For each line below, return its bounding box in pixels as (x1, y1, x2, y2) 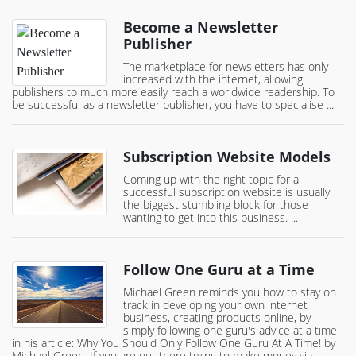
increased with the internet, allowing (123, 72, 303, 87)
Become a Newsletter (123, 17, 278, 37)
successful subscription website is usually (123, 184, 330, 200)
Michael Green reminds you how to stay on (123, 284, 336, 300)
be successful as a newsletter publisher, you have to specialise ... (12, 97, 334, 113)
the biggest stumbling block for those (123, 197, 308, 213)
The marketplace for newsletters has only (123, 59, 328, 75)
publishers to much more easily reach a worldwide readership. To (12, 84, 335, 100)
